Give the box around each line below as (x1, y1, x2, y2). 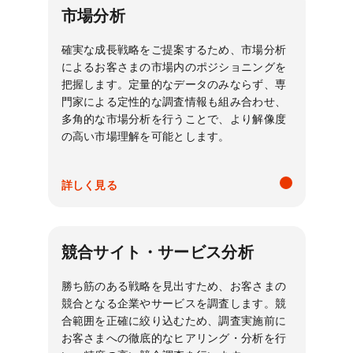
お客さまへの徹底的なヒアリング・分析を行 (61, 332, 287, 344)
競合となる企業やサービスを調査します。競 (61, 297, 287, 310)
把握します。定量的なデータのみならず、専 (61, 78, 287, 91)
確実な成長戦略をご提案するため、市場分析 (61, 43, 287, 56)
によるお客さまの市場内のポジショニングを (61, 61, 287, 73)
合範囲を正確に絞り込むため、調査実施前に (61, 314, 287, 327)
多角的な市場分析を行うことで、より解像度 (61, 113, 287, 125)
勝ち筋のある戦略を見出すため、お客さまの (61, 280, 287, 292)
